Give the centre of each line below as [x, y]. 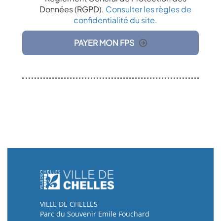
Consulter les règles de [148, 9]
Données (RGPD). [73, 9]
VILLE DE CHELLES [69, 204]
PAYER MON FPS [104, 42]
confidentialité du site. [115, 20]
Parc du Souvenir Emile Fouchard [94, 214]
